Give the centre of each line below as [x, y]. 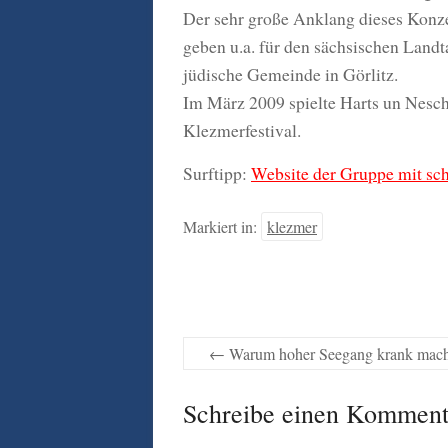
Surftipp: [217, 173]
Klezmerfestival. [242, 130]
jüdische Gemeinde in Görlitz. [290, 74]
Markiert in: [222, 226]
